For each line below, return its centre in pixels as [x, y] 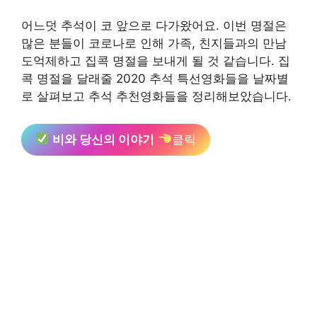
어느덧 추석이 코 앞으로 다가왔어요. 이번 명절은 [154, 25]
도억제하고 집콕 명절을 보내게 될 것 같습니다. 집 [156, 61]
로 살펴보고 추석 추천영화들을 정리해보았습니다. [156, 96]
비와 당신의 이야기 [104, 139]
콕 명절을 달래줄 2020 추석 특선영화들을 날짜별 [155, 79]
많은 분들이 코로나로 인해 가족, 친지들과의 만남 [154, 43]
